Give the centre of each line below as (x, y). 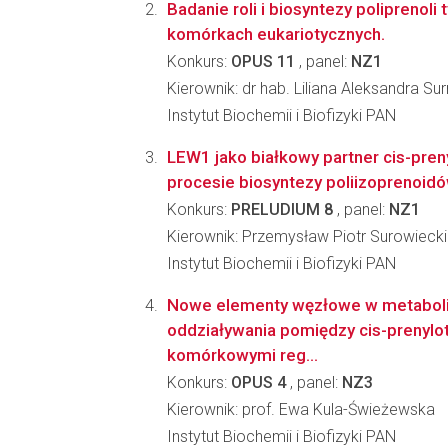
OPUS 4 (258, 382)
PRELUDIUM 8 (282, 209)
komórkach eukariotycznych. (276, 34)
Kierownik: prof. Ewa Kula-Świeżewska (301, 409)
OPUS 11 (263, 61)
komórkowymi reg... (242, 355)
